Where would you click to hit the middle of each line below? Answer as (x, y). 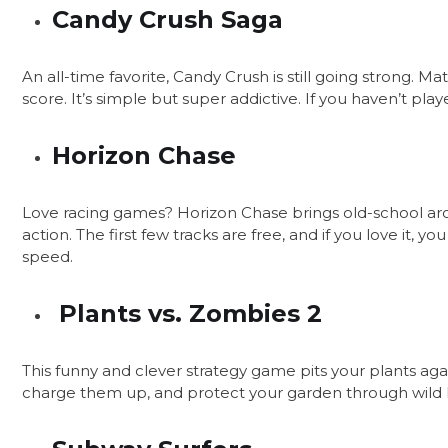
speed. (47, 257)
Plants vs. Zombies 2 (187, 314)
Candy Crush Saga (167, 20)
